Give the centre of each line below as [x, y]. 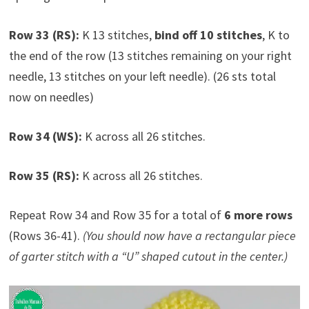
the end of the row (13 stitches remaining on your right [150, 55]
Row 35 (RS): [44, 175]
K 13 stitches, [117, 34]
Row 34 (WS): [45, 136]
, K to [276, 34]
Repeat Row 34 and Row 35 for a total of [116, 215]
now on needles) [51, 97]
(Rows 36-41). [46, 235]
